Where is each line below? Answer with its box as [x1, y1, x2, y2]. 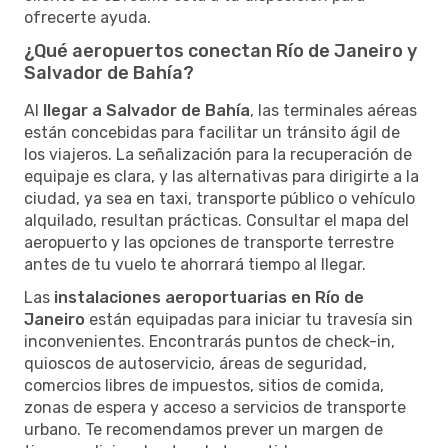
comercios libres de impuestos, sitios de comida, [24, 375, 384, 395]
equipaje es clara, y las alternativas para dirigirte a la [24, 166, 419, 186]
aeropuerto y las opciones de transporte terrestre [24, 232, 394, 252]
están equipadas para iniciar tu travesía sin [85, 309, 413, 329]
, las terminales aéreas [250, 100, 417, 120]
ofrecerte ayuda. [24, 7, 151, 27]
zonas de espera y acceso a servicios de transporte [24, 397, 406, 417]
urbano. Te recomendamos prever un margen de [24, 419, 383, 439]
